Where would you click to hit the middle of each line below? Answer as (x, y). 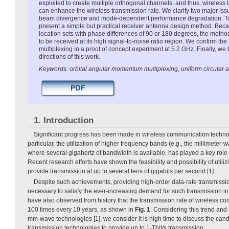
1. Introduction (63, 120)
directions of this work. (70, 56)
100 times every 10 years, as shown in (81, 209)
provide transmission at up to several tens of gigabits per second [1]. (121, 171)
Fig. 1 (143, 209)
